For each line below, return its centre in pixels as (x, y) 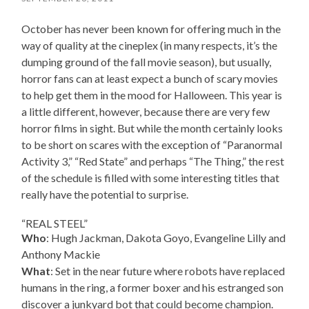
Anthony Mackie (61, 255)
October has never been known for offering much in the (151, 29)
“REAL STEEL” (55, 223)
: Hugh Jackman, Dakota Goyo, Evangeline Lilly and (166, 238)
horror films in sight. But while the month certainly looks (152, 128)
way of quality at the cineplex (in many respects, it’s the (150, 46)
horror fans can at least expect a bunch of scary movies (150, 79)
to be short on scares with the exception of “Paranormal (152, 145)
